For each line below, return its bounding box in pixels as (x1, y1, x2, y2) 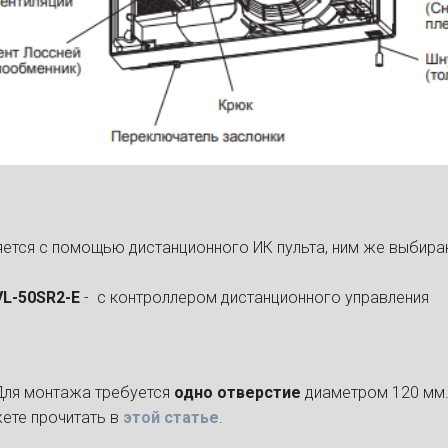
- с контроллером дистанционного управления (84, 287, 429, 307)
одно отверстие (170, 382, 305, 402)
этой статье (123, 407, 219, 427)
